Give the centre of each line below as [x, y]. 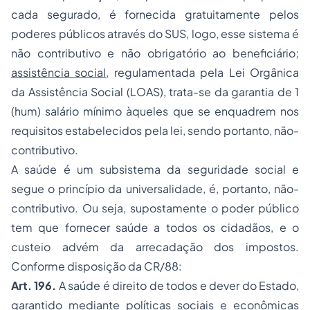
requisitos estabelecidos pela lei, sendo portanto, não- [155, 130]
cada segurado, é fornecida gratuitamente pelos [155, 14]
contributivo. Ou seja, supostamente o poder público [155, 208]
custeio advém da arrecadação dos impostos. [155, 247]
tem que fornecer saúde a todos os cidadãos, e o [155, 227]
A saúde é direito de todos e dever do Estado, [178, 285]
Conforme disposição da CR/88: [97, 266]
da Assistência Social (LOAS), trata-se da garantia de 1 [155, 92]
